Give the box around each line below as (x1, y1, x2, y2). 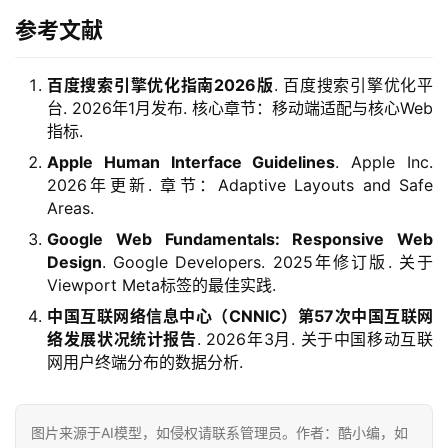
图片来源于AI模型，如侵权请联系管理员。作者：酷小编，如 (31, 424, 408, 442)
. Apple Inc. (335, 152, 434, 173)
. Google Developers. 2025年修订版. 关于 (102, 252, 433, 273)
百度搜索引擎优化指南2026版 (47, 75, 274, 96)
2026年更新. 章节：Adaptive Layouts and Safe (47, 175, 433, 196)
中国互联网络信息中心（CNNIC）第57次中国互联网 (47, 306, 433, 327)
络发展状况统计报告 (47, 329, 197, 350)
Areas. (47, 198, 94, 219)
